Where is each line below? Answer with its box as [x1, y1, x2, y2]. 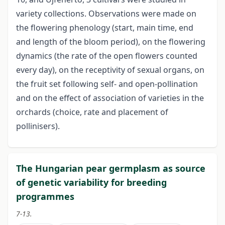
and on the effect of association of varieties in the [16, 92, 204, 104]
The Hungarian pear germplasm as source [16, 162, 205, 175]
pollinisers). [16, 121, 60, 132]
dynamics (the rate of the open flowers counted [16, 50, 197, 62]
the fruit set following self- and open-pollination [16, 78, 198, 90]
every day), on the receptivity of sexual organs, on [16, 64, 204, 76]
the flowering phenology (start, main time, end [16, 22, 193, 34]
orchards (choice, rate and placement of [16, 106, 168, 118]
